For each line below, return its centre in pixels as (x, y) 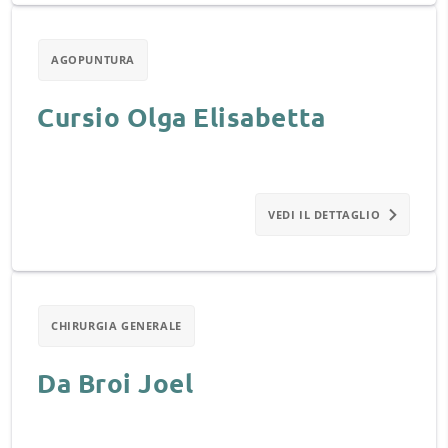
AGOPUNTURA (93, 59)
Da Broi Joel (115, 382)
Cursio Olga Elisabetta (181, 116)
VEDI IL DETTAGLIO (324, 214)
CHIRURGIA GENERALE (116, 325)
